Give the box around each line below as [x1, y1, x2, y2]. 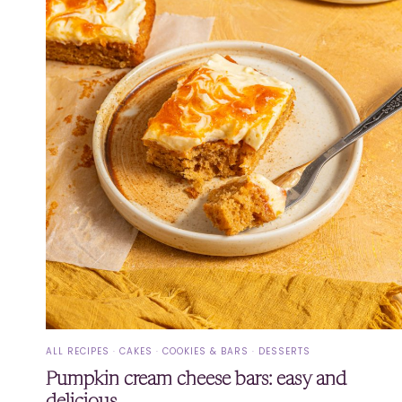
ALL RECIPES [46, 344, 109, 358]
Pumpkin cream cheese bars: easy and [46, 370, 346, 389]
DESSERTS [258, 344, 310, 358]
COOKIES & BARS [162, 344, 249, 358]
